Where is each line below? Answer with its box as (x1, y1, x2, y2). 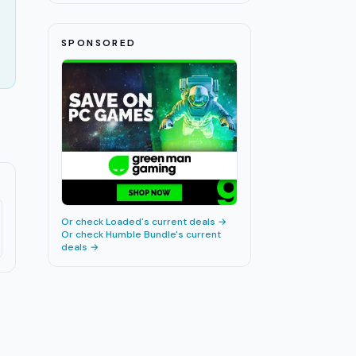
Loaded (106, 215, 141, 229)
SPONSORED (61, 37, 137, 50)
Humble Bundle (106, 228, 176, 242)
